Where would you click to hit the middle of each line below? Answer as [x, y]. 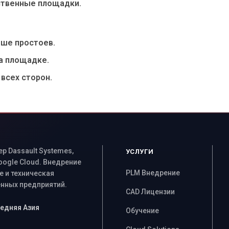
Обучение [142, 211]
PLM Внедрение [153, 173]
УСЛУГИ [140, 152]
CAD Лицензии [150, 192]
